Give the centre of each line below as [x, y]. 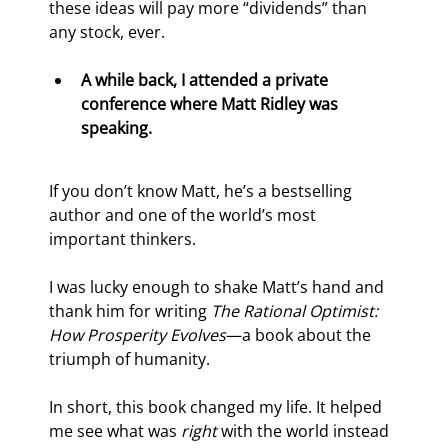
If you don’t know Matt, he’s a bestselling [203, 191]
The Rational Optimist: [297, 311]
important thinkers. [123, 239]
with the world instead [305, 431]
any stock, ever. [107, 32]
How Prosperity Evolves [138, 335]
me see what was [115, 431]
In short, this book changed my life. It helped [218, 407]
